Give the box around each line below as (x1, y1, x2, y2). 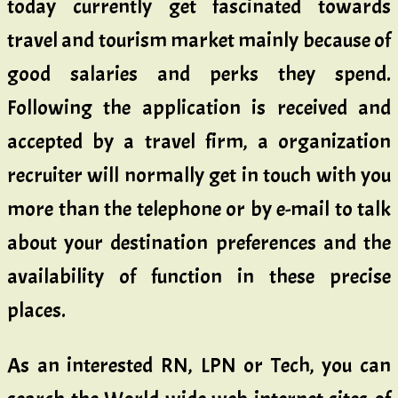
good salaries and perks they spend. (7, 60, 391, 87)
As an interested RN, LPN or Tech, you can (7, 351, 391, 378)
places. (7, 296, 66, 323)
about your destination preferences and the (7, 228, 391, 256)
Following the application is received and (7, 93, 391, 121)
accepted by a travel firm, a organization (7, 127, 391, 155)
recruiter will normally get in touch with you (7, 161, 391, 188)
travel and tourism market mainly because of (7, 26, 391, 53)
